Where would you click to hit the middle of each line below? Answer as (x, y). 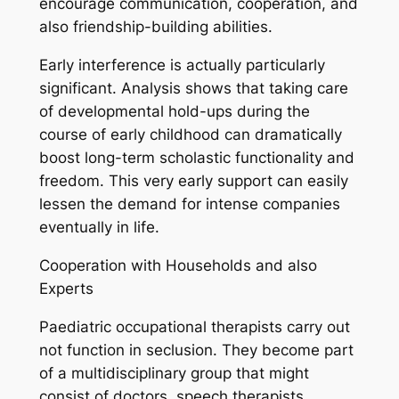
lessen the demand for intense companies (189, 204)
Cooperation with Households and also (178, 266)
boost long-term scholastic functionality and (196, 158)
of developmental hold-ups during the (174, 112)
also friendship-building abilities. (155, 27)
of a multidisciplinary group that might (174, 373)
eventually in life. (99, 228)
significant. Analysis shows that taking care (193, 89)
